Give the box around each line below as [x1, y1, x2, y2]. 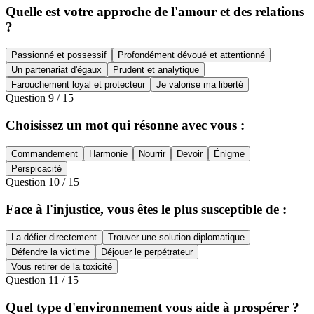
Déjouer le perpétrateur [101, 247, 193, 258]
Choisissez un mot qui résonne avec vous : [6, 118, 245, 133]
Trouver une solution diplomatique [108, 232, 245, 243]
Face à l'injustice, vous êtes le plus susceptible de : [6, 201, 287, 217]
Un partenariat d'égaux [11, 64, 102, 76]
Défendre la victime [11, 247, 90, 258]
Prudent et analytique [113, 64, 199, 76]
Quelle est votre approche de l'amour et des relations [6, 4, 304, 19]
